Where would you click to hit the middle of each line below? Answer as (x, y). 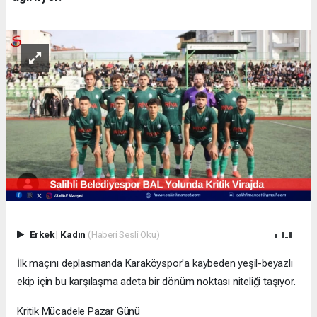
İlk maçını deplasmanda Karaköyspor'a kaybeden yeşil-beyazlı (155, 264)
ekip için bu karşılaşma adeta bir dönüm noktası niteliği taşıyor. (156, 282)
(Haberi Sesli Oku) (123, 234)
